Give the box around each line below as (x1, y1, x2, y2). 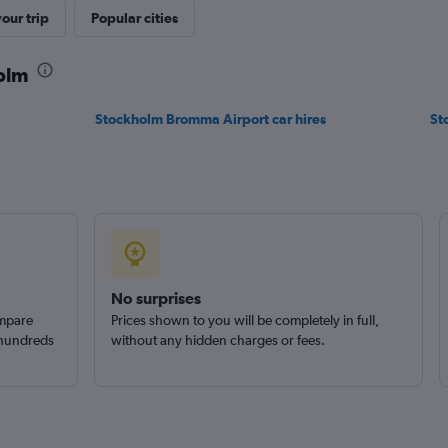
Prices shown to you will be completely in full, (110, 312, 379, 328)
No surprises (110, 289, 201, 307)
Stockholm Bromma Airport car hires (95, 111, 327, 127)
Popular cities (90, 10, 178, 26)
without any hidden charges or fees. (110, 332, 325, 348)
